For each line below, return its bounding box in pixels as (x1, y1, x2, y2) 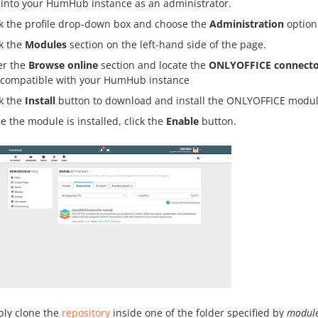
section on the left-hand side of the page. (67, 38, 266, 51)
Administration (209, 17, 284, 31)
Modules (25, 38, 67, 51)
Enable (166, 114, 199, 128)
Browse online (28, 58, 98, 72)
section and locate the (98, 58, 209, 72)
